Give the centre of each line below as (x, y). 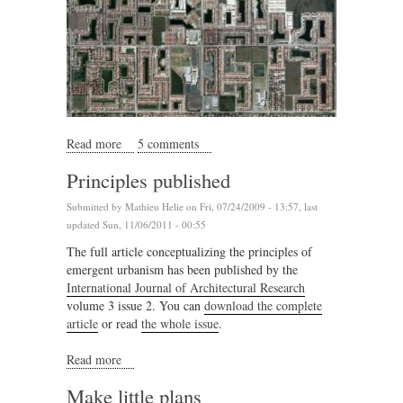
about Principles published (188, 359)
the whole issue (180, 323)
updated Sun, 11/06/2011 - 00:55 (136, 224)
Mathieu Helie (154, 206)
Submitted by (96, 206)
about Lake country (171, 143)
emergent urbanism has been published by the (182, 269)
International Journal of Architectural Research (186, 287)
